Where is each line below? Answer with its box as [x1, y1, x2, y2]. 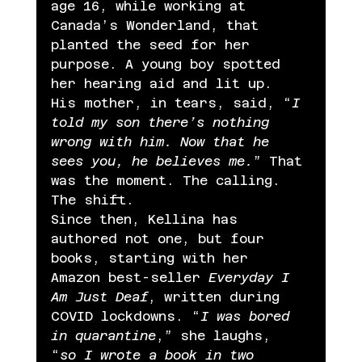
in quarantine [50, 327, 156, 343]
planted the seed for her [50, 36, 258, 53]
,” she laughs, [155, 327, 279, 343]
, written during [147, 288, 288, 305]
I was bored [200, 308, 297, 324]
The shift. [50, 192, 134, 208]
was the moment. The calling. [50, 172, 288, 188]
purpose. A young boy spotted [50, 56, 288, 72]
